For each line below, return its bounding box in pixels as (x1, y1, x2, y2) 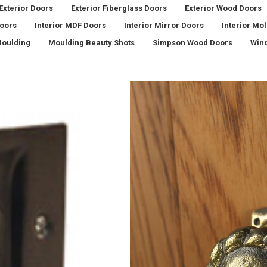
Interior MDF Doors (34, 21, 106, 30)
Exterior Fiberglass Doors (71, 4, 167, 13)
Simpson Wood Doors (152, 38, 232, 47)
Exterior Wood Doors (185, 4, 262, 13)
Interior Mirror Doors (123, 21, 204, 30)
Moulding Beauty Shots (48, 38, 135, 47)
